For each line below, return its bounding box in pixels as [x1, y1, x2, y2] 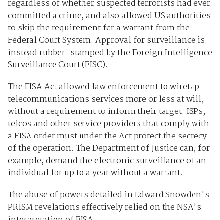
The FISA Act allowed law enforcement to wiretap [7, 80, 199, 94]
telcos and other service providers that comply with [7, 117, 209, 131]
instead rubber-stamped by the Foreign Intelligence [7, 46, 212, 59]
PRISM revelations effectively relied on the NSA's [7, 200, 201, 214]
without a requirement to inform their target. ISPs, [7, 105, 205, 118]
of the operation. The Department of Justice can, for [7, 141, 210, 155]
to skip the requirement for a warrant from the [7, 21, 190, 35]
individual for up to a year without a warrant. [7, 166, 183, 180]
